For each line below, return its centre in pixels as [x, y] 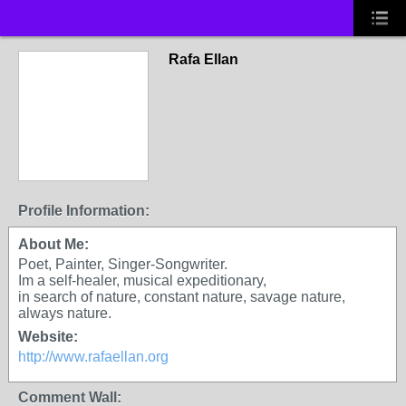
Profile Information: [84, 211]
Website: [48, 337]
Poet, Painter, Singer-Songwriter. [123, 264]
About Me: [53, 244]
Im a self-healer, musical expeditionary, [142, 280]
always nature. [65, 313]
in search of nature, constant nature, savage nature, [182, 297]
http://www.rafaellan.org [93, 357]
